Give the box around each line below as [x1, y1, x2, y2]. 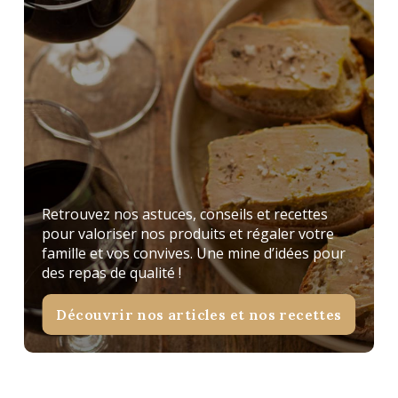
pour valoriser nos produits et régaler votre [42, 223, 335, 243]
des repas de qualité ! [42, 262, 182, 283]
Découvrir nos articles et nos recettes [56, 305, 342, 323]
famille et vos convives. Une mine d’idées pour [42, 243, 346, 263]
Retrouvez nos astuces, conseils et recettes [42, 203, 329, 224]
